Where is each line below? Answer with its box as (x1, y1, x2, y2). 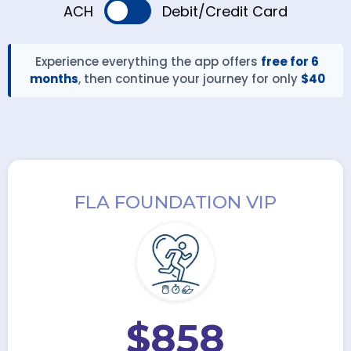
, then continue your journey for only (78, 71, 301, 87)
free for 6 (261, 53, 319, 70)
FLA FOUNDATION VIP (74, 191, 277, 213)
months (29, 71, 78, 87)
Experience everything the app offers (35, 53, 261, 70)
